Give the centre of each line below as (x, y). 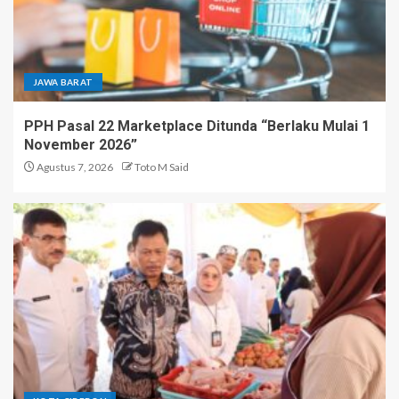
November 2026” (81, 145)
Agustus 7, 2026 (74, 167)
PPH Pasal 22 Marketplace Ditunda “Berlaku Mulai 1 (197, 126)
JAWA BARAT (63, 82)
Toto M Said (162, 167)
